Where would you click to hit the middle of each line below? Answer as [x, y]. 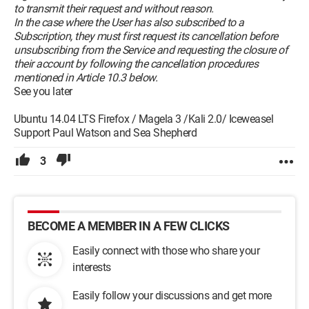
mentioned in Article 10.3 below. [86, 78]
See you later [43, 91]
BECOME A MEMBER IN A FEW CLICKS [129, 226]
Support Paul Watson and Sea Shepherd [105, 133]
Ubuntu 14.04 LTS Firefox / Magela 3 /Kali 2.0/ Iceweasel [145, 119]
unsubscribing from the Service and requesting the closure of [151, 50]
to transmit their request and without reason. [114, 9]
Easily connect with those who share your [166, 251]
